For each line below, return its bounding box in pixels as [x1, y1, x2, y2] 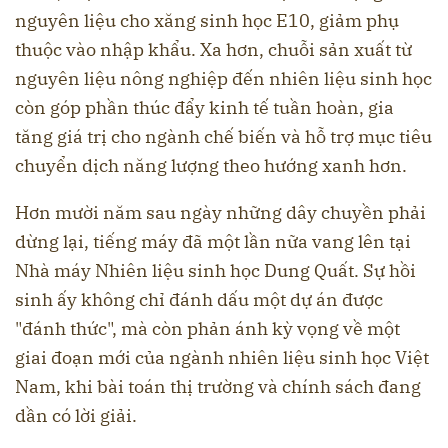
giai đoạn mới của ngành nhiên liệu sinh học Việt [15, 346, 429, 370]
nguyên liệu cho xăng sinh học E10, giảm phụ [15, 9, 399, 33]
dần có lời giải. [15, 404, 137, 428]
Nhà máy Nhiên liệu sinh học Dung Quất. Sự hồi [15, 259, 416, 283]
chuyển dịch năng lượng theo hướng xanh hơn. [15, 154, 407, 178]
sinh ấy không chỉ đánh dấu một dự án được [15, 288, 383, 312]
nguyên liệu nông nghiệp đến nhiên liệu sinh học [15, 67, 432, 91]
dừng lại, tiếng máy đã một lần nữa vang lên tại [15, 230, 411, 254]
